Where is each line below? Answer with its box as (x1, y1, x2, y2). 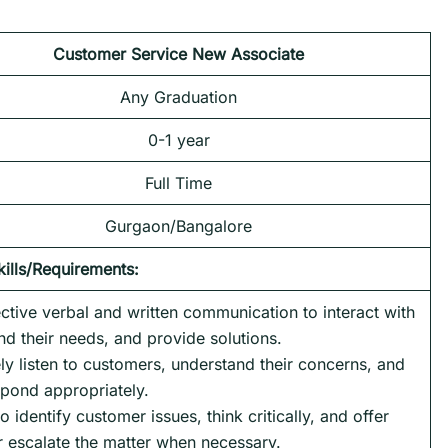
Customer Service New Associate (53, 43, 304, 64)
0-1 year (147, 129, 210, 150)
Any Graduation (120, 86, 237, 107)
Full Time (145, 172, 212, 193)
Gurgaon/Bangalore (105, 215, 252, 236)
